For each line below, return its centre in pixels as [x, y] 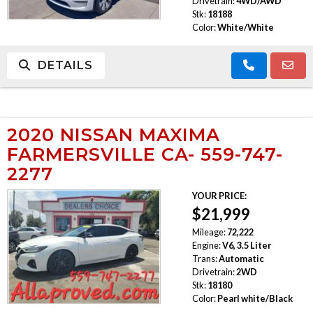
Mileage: [209, 232]
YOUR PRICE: [219, 195]
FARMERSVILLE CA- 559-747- [145, 154]
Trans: [204, 258]
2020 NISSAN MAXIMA [114, 134]
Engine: [206, 245]
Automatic [241, 258]
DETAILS [62, 65]
